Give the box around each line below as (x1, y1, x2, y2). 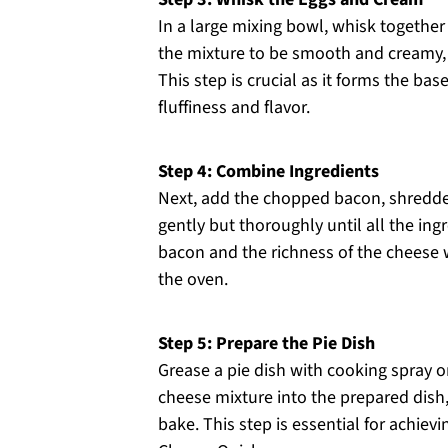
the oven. (158, 267, 228, 292)
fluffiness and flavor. (158, 95, 310, 120)
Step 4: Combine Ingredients (158, 159, 379, 184)
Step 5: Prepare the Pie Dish (158, 331, 375, 356)
